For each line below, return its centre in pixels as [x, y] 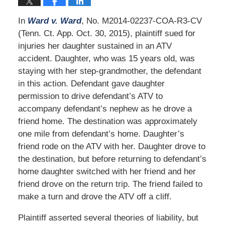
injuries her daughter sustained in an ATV [95, 46]
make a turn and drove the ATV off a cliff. [95, 196]
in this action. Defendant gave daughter [91, 83]
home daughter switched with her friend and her [107, 171]
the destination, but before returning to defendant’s [112, 159]
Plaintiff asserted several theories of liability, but [108, 217]
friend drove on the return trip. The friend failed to [110, 184]
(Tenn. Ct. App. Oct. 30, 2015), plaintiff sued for [106, 33]
